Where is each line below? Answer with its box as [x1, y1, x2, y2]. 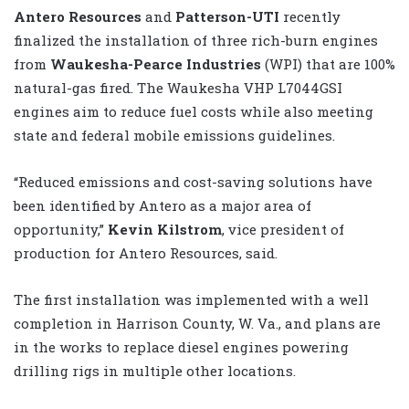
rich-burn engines [251, 31, 378, 50]
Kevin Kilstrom [108, 220, 222, 239]
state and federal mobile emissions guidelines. [14, 126, 335, 145]
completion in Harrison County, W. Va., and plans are [14, 314, 381, 333]
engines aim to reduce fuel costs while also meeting [14, 102, 373, 121]
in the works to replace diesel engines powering [14, 338, 349, 357]
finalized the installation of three [14, 31, 247, 50]
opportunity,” [14, 220, 108, 239]
